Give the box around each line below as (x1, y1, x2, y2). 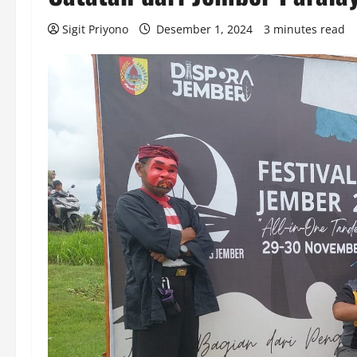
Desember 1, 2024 (153, 22, 256, 37)
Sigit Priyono (62, 22, 128, 37)
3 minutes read (264, 22, 345, 37)
